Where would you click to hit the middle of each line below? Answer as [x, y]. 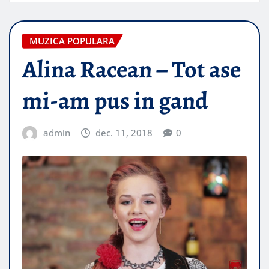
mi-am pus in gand [115, 101]
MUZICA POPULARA [72, 41]
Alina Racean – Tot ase [131, 70]
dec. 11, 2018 [124, 133]
